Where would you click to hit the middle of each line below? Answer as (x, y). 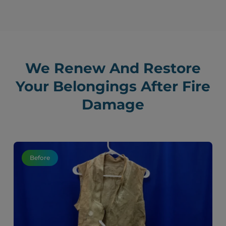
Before (40, 158)
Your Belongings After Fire (113, 87)
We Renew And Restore (113, 68)
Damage (113, 105)
